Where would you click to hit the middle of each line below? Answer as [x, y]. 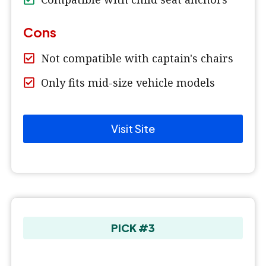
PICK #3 [133, 227]
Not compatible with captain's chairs [137, 58]
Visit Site [133, 128]
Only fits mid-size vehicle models [128, 82]
